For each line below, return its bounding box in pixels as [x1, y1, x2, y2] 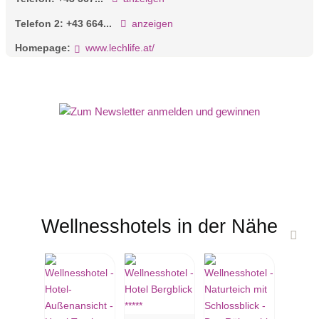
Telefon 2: [15, 17, 66, 29]
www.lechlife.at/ [85, 42, 155, 54]
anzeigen [131, 17, 173, 29]
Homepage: [15, 42, 70, 54]
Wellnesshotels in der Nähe [41, 215, 278, 238]
